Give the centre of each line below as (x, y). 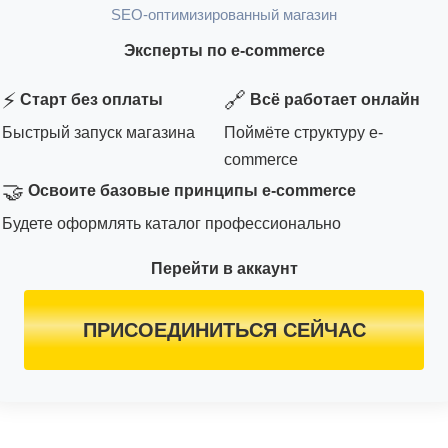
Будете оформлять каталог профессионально (171, 223)
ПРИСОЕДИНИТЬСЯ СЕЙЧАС (224, 329)
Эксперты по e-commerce (224, 50)
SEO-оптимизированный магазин (224, 14)
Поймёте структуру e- (303, 132)
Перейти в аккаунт (224, 268)
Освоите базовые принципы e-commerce (192, 190)
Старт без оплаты (91, 99)
